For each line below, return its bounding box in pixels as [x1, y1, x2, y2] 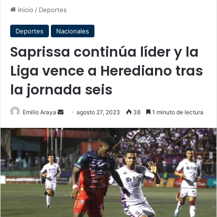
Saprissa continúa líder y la [10, 43, 199, 62]
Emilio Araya [23, 108, 56, 116]
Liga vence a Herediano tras [10, 62, 203, 80]
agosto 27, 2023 [77, 108, 120, 116]
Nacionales [56, 27, 89, 35]
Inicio [16, 6, 33, 14]
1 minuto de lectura [151, 108, 203, 116]
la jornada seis [10, 80, 112, 99]
